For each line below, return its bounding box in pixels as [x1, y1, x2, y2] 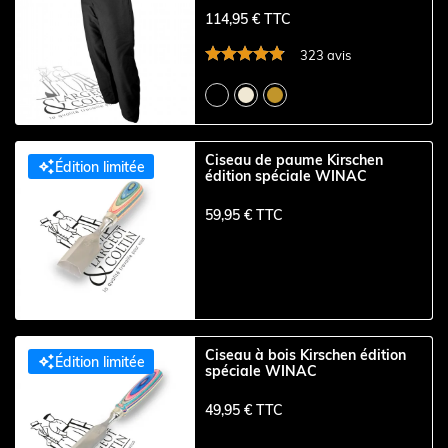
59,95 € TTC [205, 205, 284, 224]
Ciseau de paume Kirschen [205, 151, 384, 170]
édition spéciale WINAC [205, 167, 368, 186]
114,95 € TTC [205, 10, 292, 29]
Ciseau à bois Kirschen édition [205, 346, 407, 365]
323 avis [300, 47, 352, 64]
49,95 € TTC [205, 400, 284, 419]
